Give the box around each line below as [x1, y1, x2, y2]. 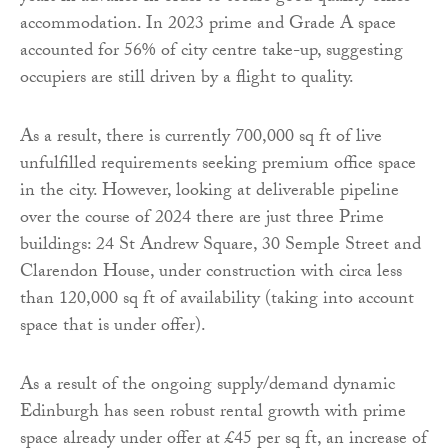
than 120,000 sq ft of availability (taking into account [20, 285, 414, 317]
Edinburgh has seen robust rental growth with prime [20, 398, 406, 430]
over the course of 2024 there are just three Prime [20, 204, 384, 236]
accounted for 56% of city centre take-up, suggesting [20, 37, 403, 69]
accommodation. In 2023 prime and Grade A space [20, 10, 396, 42]
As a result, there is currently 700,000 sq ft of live [20, 123, 382, 155]
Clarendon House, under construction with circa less [20, 258, 402, 290]
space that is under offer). [20, 312, 206, 344]
